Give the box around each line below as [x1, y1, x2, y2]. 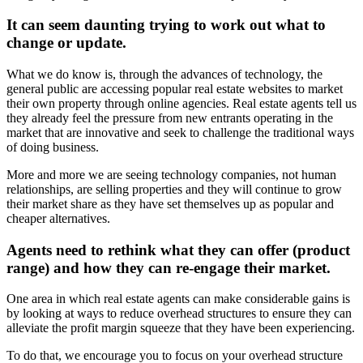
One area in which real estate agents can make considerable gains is [6, 292, 350, 306]
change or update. [6, 34, 126, 52]
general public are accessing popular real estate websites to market [6, 81, 343, 96]
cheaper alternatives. [6, 211, 110, 225]
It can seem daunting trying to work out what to [6, 16, 326, 34]
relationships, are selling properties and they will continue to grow [6, 181, 342, 196]
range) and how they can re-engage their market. [6, 258, 331, 276]
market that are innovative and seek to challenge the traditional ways [6, 125, 354, 139]
